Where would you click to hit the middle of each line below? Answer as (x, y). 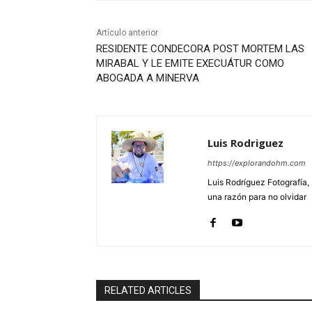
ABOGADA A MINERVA (148, 78)
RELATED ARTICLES (148, 291)
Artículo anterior (127, 33)
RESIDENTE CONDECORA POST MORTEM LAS (200, 49)
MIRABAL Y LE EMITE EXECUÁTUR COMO (190, 64)
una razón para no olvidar (257, 197)
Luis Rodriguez (245, 143)
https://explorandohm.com (257, 163)
